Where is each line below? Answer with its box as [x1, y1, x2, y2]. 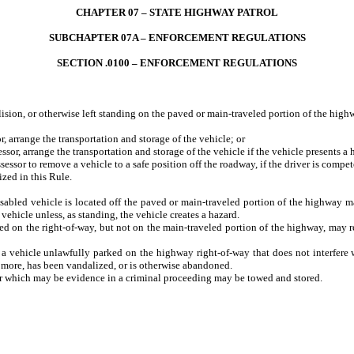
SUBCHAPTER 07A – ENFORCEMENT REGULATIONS [48, 32, 306, 43]
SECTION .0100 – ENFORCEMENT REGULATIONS [57, 57, 297, 69]
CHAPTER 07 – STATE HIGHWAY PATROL [76, 6, 278, 18]
